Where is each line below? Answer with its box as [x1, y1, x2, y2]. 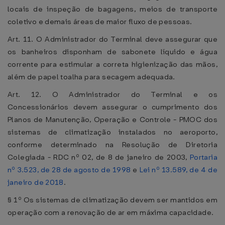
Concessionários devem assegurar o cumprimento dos [8, 102, 217, 112]
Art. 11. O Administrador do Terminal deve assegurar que [8, 34, 217, 44]
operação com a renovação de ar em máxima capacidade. [8, 207, 214, 217]
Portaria [189, 152, 217, 162]
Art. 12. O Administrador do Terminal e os [8, 89, 217, 99]
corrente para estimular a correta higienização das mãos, [8, 59, 217, 69]
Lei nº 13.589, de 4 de [139, 165, 217, 175]
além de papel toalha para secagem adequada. [8, 72, 175, 82]
